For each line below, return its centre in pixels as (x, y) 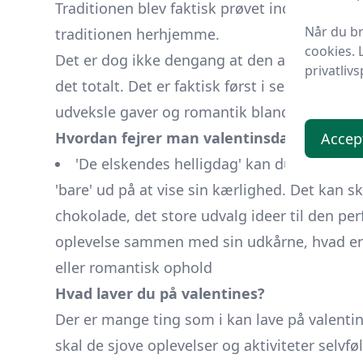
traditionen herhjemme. (137, 34)
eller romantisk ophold (134, 267)
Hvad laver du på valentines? (160, 293)
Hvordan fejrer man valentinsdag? (180, 138)
